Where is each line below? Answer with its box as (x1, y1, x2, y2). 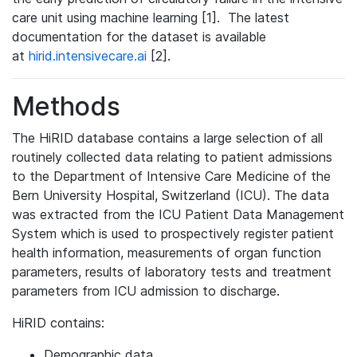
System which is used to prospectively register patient (12, 226, 334, 241)
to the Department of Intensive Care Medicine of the (12, 168, 331, 184)
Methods (12, 91, 120, 122)
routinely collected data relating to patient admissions (12, 149, 332, 165)
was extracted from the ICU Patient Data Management (12, 206, 344, 222)
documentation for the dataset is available (12, 29, 266, 45)
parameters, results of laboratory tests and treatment (12, 264, 331, 280)
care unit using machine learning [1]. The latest (12, 10, 289, 25)
